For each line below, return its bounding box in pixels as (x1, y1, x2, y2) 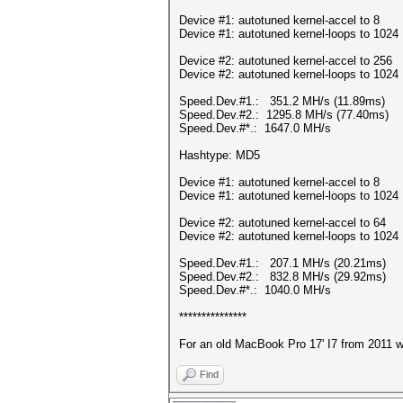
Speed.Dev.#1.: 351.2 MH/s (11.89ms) (179, 94, 385, 108)
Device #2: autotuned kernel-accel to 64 (179, 216, 386, 229)
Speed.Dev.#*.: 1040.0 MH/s (179, 283, 331, 297)
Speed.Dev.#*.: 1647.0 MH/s (179, 121, 331, 135)
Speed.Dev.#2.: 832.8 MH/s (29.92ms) (179, 270, 386, 283)
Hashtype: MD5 (179, 148, 260, 162)
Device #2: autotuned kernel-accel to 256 (179, 54, 392, 67)
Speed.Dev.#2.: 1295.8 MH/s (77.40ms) (179, 108, 389, 121)
